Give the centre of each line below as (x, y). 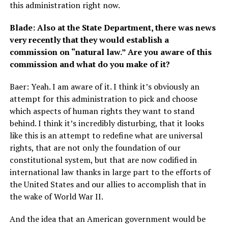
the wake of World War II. (56, 197)
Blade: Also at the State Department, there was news (112, 28)
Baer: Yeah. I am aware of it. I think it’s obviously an (104, 87)
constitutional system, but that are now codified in (103, 160)
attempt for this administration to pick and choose (103, 99)
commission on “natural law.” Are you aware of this (110, 52)
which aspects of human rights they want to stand (102, 111)
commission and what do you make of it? (90, 64)
